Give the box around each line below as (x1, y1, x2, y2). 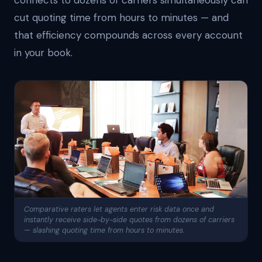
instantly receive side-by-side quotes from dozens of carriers (24, 215, 235, 225)
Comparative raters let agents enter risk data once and (24, 205, 214, 214)
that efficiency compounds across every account (14, 29, 243, 42)
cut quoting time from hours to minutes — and (14, 11, 229, 24)
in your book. (14, 46, 73, 59)
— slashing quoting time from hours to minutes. (24, 226, 185, 235)
